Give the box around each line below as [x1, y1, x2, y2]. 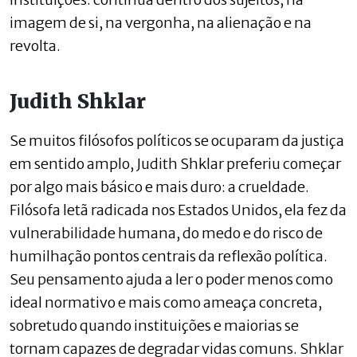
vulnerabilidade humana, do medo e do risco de [10, 223, 323, 242]
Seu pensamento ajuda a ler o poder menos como [10, 269, 333, 288]
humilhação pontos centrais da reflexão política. [10, 246, 328, 265]
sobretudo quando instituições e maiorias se [10, 316, 299, 335]
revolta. [10, 36, 61, 55]
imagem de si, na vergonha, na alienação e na [10, 13, 312, 32]
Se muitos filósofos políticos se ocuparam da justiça [10, 131, 344, 150]
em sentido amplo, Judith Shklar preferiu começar [10, 154, 341, 173]
